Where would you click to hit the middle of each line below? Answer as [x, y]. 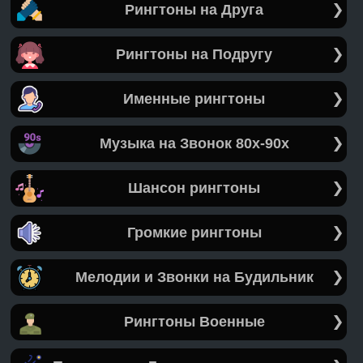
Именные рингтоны [194, 99]
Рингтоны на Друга [194, 10]
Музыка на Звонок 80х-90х [194, 144]
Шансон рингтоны [194, 188]
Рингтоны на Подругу [194, 55]
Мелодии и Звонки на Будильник [194, 278]
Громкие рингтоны [194, 233]
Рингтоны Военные [194, 322]
